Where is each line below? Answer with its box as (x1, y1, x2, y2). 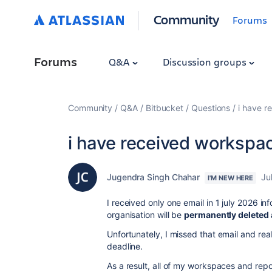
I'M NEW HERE (208, 174, 254, 182)
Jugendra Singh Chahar (107, 172, 200, 182)
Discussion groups (162, 55, 249, 68)
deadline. (107, 241, 143, 251)
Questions (191, 103, 231, 113)
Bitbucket (145, 103, 184, 113)
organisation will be (107, 209, 185, 220)
